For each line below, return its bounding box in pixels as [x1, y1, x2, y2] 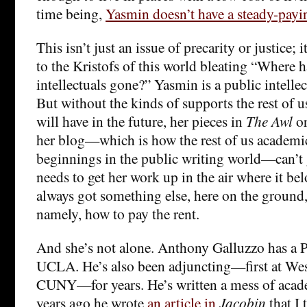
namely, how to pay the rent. [36, 204, 199, 224]
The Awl [246, 111, 293, 132]
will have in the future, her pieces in [36, 111, 246, 132]
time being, [36, 3, 106, 24]
